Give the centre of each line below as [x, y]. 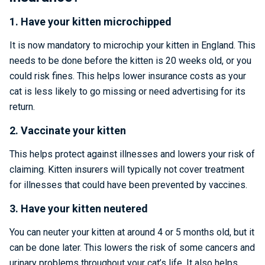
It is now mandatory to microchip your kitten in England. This [132, 45]
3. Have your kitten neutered [79, 209]
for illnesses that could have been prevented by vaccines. [130, 185]
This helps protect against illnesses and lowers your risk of [132, 154]
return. [25, 107]
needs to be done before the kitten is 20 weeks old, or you [130, 61]
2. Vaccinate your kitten [68, 130]
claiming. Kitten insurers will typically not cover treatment [127, 169]
